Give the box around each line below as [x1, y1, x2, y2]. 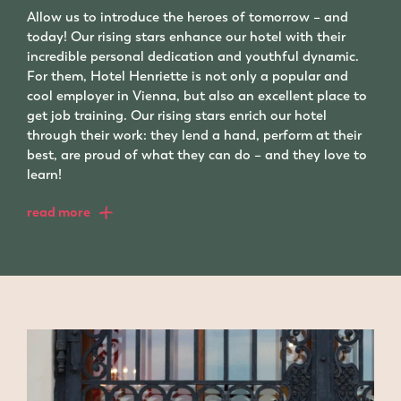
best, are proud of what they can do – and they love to [27, 146, 367, 165]
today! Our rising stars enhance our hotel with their [27, 28, 346, 47]
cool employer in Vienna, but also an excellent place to [27, 87, 367, 106]
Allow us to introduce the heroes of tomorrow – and [27, 8, 348, 27]
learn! [27, 166, 62, 184]
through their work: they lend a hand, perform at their [27, 126, 362, 145]
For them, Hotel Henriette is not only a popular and [27, 67, 348, 86]
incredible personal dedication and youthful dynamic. [27, 47, 359, 66]
